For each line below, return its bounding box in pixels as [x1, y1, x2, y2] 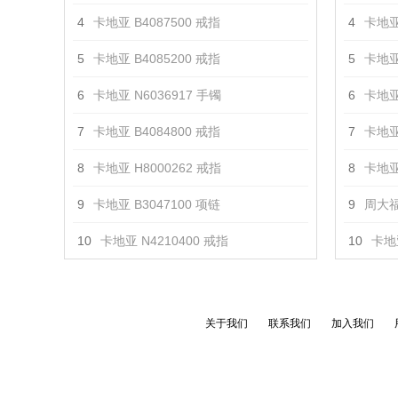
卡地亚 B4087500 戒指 [93, 15, 220, 29]
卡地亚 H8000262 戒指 [93, 161, 221, 175]
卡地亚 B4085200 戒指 [93, 52, 220, 66]
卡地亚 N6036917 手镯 [93, 88, 221, 102]
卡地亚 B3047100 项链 [93, 197, 220, 211]
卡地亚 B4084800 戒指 [93, 124, 220, 139]
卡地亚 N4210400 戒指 [100, 234, 228, 248]
